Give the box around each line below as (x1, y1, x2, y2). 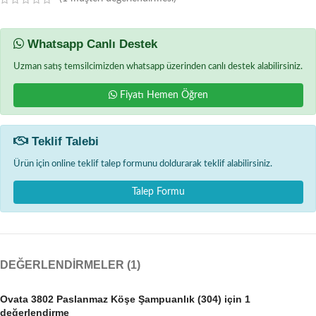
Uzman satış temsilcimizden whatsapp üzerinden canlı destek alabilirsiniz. (13, 62, 303, 71)
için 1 (221, 293, 250, 305)
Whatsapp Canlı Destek (23, 37, 157, 51)
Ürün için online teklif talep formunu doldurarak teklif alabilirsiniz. (13, 159, 272, 168)
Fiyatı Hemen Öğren (116, 90, 208, 100)
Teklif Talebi (28, 134, 99, 148)
